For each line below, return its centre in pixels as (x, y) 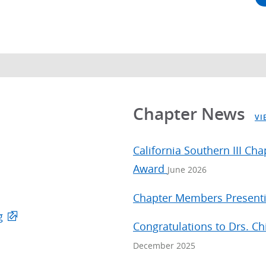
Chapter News (191, 113)
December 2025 (164, 246)
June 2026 (187, 170)
